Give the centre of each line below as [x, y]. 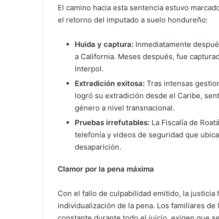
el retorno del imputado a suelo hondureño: [133, 20]
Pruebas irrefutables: [112, 123]
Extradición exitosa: [110, 84]
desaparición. [98, 147]
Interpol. [89, 69]
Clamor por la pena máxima [106, 169]
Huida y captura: [104, 44]
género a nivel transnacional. [125, 108]
